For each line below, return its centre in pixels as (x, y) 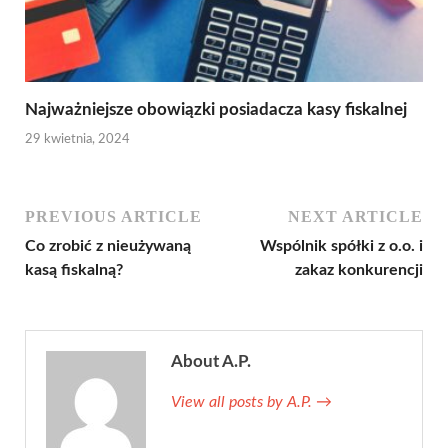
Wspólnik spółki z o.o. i (341, 245)
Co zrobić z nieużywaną (108, 245)
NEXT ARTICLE (355, 216)
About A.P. (211, 361)
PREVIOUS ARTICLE (113, 216)
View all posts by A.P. (243, 401)
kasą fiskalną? (74, 269)
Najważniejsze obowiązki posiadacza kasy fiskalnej (216, 110)
